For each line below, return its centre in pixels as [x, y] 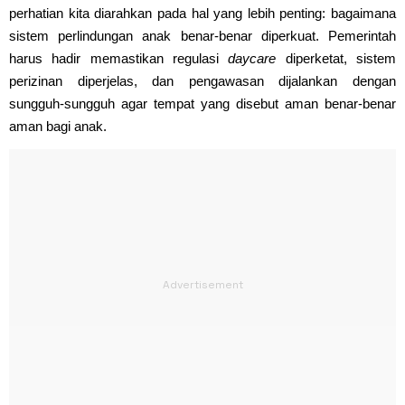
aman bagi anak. [58, 126]
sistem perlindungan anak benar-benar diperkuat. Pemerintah [202, 35]
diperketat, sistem [336, 58]
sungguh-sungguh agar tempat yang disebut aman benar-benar [202, 103]
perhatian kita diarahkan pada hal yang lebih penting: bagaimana [202, 13]
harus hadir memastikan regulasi [119, 58]
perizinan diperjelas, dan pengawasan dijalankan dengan [202, 80]
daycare [252, 58]
